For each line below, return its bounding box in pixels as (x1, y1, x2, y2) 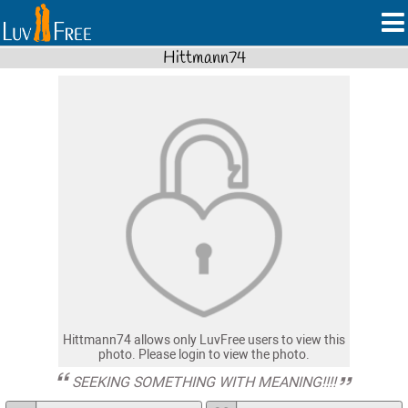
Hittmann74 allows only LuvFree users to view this (63, 331, 345, 348)
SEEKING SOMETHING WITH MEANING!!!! (71, 372, 336, 391)
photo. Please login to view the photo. (98, 346, 310, 362)
